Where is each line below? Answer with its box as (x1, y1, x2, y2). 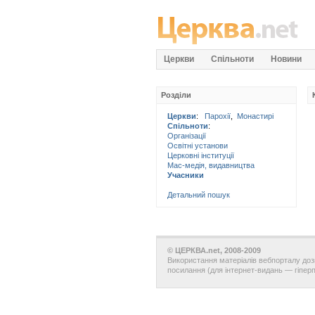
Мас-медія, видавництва (167, 161, 255, 169)
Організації (167, 131, 206, 140)
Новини (271, 54, 302, 64)
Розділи (161, 91, 191, 99)
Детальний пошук (167, 191, 230, 199)
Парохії (205, 112, 231, 120)
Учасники (167, 171, 204, 179)
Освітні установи (167, 141, 228, 150)
